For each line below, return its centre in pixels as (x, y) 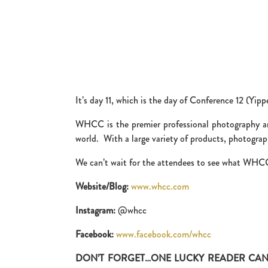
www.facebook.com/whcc (164, 234)
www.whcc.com (160, 186)
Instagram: (95, 210)
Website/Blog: (102, 186)
